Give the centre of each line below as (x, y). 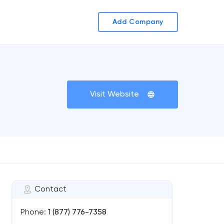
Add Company (138, 22)
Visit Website (114, 94)
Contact (50, 189)
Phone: (33, 212)
